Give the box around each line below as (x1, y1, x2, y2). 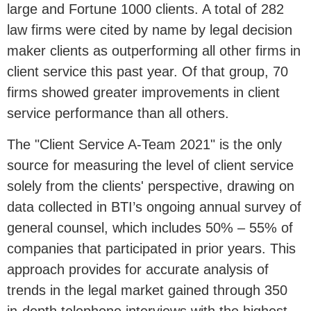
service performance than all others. (7, 106, 229, 121)
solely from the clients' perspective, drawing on (7, 178, 294, 194)
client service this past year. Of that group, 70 (7, 64, 288, 80)
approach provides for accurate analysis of (7, 262, 269, 278)
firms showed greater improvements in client (7, 85, 280, 101)
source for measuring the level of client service (7, 158, 294, 174)
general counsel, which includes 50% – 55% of (7, 220, 293, 236)
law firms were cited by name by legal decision (7, 22, 292, 38)
